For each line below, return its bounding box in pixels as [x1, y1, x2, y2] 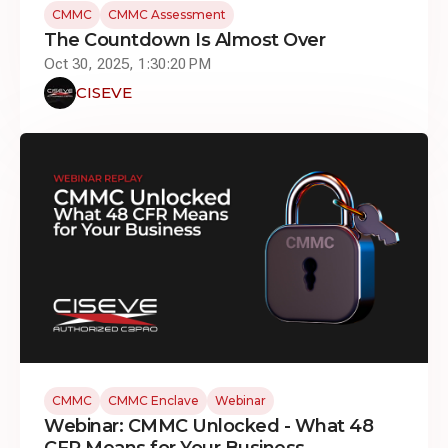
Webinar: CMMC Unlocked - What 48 [44, 414, 373, 437]
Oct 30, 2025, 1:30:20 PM [44, 55, 211, 73]
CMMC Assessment [108, 7, 226, 22]
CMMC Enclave [108, 392, 199, 408]
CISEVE [76, 83, 132, 102]
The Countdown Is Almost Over [44, 29, 325, 51]
